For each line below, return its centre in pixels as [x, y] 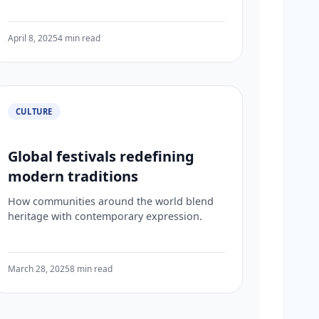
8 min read [91, 269]
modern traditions [73, 176]
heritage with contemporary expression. [105, 216]
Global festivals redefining [101, 156]
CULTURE [34, 111]
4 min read [79, 38]
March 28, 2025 [38, 269]
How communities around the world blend [110, 201]
